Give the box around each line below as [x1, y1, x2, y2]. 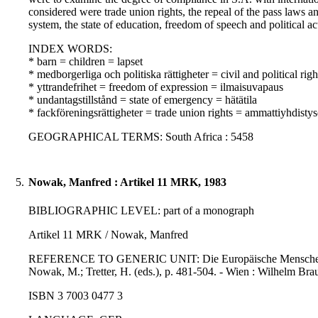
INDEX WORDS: [28, 43, 112, 55]
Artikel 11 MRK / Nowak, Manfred [28, 229, 188, 241]
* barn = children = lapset [28, 55, 143, 68]
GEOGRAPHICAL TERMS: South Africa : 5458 [28, 131, 253, 143]
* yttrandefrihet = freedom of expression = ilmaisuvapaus [28, 81, 283, 94]
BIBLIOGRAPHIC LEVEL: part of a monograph [28, 204, 254, 217]
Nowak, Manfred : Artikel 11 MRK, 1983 [28, 176, 226, 189]
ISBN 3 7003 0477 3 [28, 290, 123, 302]
